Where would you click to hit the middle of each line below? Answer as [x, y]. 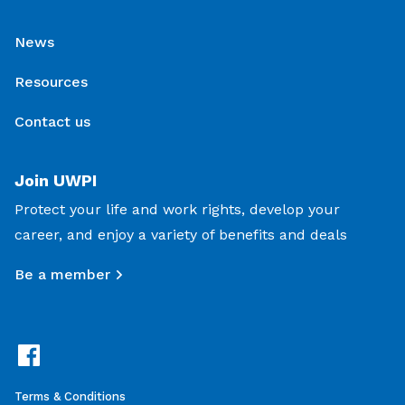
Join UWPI [56, 181]
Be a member [62, 275]
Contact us [52, 122]
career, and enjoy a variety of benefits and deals [181, 235]
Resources [51, 82]
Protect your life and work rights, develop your [177, 210]
